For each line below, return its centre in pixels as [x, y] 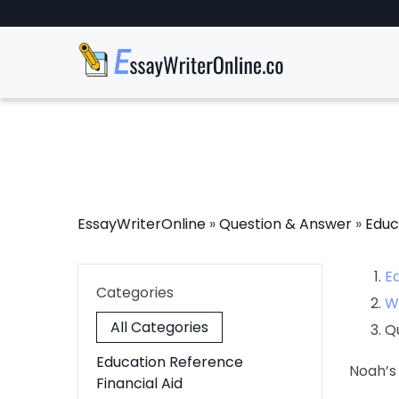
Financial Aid [139, 383]
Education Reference [170, 362]
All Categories [159, 327]
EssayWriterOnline [142, 224]
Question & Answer [285, 224]
